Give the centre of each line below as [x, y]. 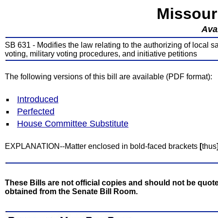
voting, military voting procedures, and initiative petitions [101, 54]
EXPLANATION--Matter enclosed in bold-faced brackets [102, 146]
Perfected [36, 111]
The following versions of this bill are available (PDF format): [109, 77]
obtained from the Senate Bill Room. [71, 191]
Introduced [38, 99]
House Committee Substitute [73, 124]
